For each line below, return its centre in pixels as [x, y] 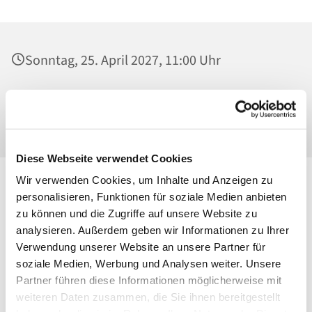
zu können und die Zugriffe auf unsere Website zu [136, 213]
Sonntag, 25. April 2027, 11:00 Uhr [123, 61]
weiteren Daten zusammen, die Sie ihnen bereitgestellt [148, 297]
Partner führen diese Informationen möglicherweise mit [149, 280]
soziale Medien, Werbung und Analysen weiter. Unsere [149, 263]
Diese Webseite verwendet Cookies [104, 158]
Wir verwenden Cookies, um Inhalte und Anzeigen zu [145, 180]
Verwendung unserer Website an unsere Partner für [141, 247]
